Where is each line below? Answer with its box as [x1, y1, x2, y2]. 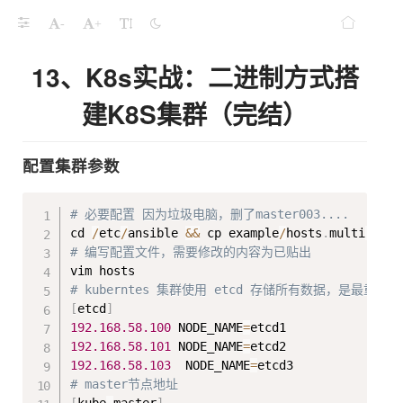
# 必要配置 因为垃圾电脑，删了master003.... [70, 207, 350, 221]
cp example [200, 226, 280, 240]
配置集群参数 [22, 157, 120, 175]
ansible [128, 226, 186, 240]
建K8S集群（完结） [82, 95, 308, 132]
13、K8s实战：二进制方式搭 [31, 58, 359, 95]
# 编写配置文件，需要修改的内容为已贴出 [70, 245, 312, 259]
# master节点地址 [70, 377, 179, 391]
